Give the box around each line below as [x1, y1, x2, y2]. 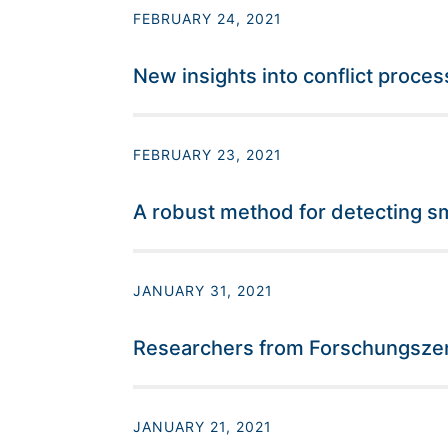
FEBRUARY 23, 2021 [132, 146, 282, 164]
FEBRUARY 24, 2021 [132, 10, 282, 28]
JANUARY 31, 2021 [132, 282, 273, 300]
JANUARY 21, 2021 [132, 418, 272, 436]
